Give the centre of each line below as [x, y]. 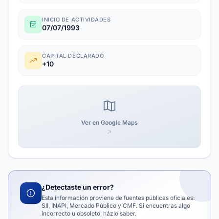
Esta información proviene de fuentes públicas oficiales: [118, 198]
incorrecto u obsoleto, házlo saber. [89, 213]
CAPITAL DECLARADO [73, 56]
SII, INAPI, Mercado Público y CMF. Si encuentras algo [116, 206]
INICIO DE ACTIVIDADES [77, 20]
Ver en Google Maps [109, 122]
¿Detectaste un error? [78, 187]
